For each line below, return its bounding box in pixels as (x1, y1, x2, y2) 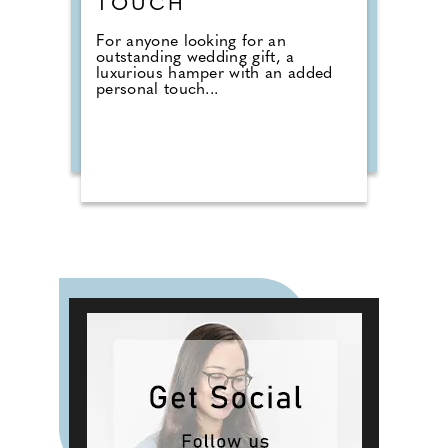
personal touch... (96, 82, 219, 99)
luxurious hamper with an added (96, 66, 333, 83)
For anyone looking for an (96, 34, 286, 51)
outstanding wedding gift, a (96, 50, 295, 67)
